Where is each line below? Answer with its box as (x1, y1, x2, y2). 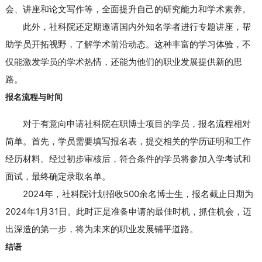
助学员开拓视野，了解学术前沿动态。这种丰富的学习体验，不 (5, 38, 251, 50)
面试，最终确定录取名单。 (5, 170, 111, 182)
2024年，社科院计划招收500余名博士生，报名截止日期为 (22, 188, 253, 199)
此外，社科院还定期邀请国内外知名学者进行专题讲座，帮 (22, 20, 251, 32)
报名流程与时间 (5, 91, 63, 102)
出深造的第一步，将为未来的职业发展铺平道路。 (5, 223, 198, 235)
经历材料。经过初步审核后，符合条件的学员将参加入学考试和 (5, 153, 251, 164)
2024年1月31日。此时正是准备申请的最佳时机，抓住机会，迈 (5, 205, 251, 217)
